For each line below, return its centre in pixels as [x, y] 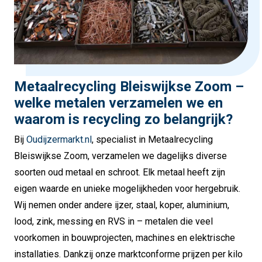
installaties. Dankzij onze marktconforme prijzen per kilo [128, 254]
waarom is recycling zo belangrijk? [123, 119]
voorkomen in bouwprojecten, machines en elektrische [125, 238]
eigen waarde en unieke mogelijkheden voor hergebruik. [127, 189]
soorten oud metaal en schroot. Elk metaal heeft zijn [120, 173]
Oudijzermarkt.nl [58, 140]
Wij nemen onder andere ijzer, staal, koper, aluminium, [122, 205]
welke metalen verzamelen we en [118, 103]
